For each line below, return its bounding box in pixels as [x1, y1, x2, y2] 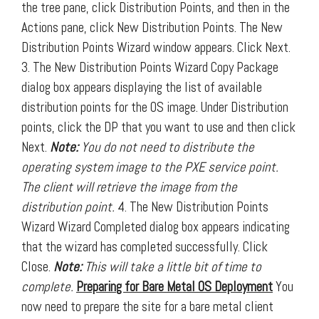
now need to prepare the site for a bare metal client [21, 297, 273, 315]
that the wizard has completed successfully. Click [21, 237, 268, 256]
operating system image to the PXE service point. [21, 157, 278, 176]
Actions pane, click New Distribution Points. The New [21, 18, 283, 36]
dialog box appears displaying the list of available [21, 78, 262, 96]
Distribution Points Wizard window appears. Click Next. [21, 38, 291, 56]
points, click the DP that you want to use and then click [21, 117, 296, 136]
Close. [21, 257, 53, 276]
